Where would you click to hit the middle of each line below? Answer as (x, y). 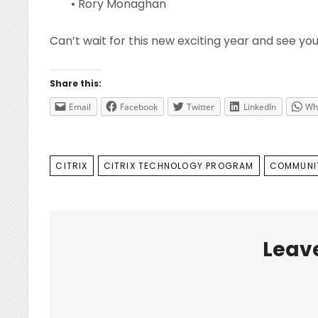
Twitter (201, 106)
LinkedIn (260, 106)
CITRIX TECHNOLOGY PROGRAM (179, 165)
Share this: (76, 83)
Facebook (139, 106)
